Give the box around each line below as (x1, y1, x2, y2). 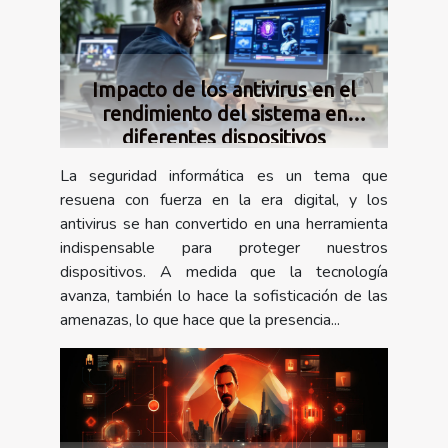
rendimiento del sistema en (101, 101, 347, 125)
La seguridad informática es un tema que (60, 164, 388, 187)
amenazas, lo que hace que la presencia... (60, 308, 340, 331)
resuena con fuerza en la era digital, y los (60, 188, 388, 211)
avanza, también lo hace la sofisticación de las (60, 284, 388, 307)
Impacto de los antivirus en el (92, 77, 356, 101)
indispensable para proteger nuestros (60, 236, 388, 259)
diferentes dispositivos (122, 125, 326, 149)
